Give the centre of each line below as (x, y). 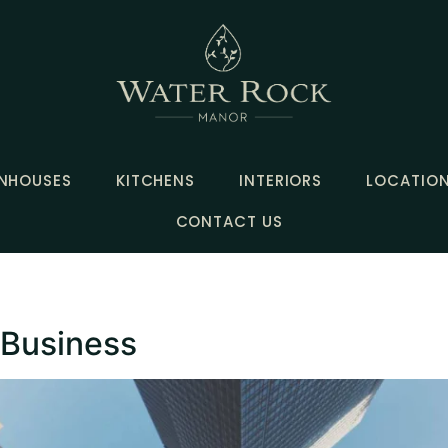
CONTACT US (229, 221)
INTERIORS (281, 180)
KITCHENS (155, 180)
